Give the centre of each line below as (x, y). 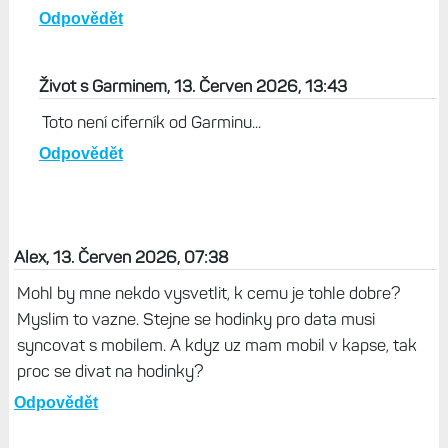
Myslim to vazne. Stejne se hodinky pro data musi (195, 319)
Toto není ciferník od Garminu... (151, 122)
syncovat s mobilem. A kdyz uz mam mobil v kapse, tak (216, 345)
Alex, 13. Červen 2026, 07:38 (120, 257)
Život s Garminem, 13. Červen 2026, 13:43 (192, 86)
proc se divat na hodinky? (109, 371)
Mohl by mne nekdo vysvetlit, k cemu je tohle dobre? (208, 293)
